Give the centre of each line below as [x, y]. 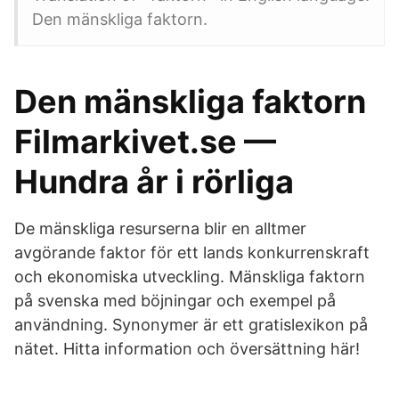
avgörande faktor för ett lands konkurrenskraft [192, 252]
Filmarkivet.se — [145, 142]
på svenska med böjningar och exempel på [175, 301]
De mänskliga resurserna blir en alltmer [160, 228]
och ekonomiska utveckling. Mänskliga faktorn [190, 277]
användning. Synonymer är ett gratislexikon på [191, 325]
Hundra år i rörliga [154, 182]
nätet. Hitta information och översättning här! [187, 349]
